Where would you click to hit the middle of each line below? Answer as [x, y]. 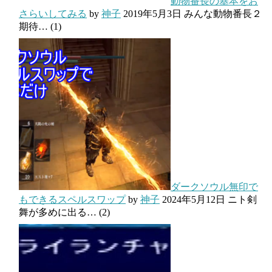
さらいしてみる [53, 13]
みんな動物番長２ [223, 13]
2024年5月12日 [194, 199]
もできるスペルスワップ [72, 199]
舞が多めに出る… [58, 212]
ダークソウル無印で [214, 186]
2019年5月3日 [152, 13]
